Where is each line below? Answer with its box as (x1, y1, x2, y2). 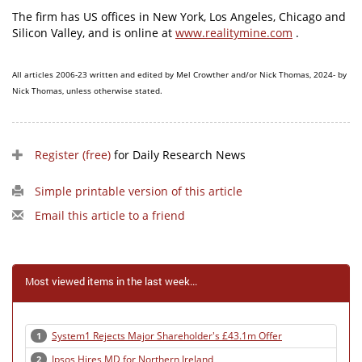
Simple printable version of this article (35, 183, 242, 200)
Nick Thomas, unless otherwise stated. (12, 85, 162, 97)
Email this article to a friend (35, 208, 185, 224)
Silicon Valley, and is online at (12, 25, 175, 41)
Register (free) (35, 147, 111, 163)
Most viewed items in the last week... (25, 274, 197, 289)
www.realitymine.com (175, 25, 293, 41)
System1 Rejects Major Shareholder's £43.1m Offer (52, 329, 282, 343)
